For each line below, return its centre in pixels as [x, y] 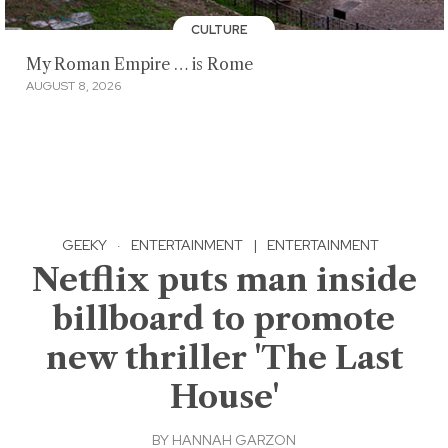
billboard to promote [224, 319]
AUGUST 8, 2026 [73, 86]
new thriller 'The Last [224, 358]
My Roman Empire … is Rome [139, 64]
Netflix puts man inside [224, 280]
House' [224, 397]
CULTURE [220, 30]
